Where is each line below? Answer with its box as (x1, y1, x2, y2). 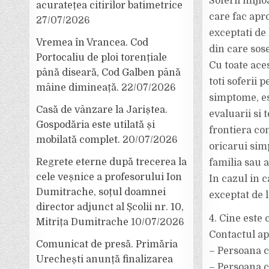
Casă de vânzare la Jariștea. (36, 104, 168, 115)
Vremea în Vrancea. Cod (36, 37, 149, 48)
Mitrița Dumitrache (36, 217, 129, 228)
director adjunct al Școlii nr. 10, (36, 202, 184, 213)
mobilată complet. (36, 134, 121, 145)
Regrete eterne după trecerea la (36, 157, 187, 168)
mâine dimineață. (36, 82, 119, 93)
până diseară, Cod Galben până (36, 67, 181, 78)
